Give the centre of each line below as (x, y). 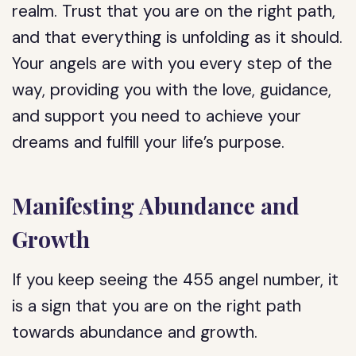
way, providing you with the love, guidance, (172, 90)
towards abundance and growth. (135, 332)
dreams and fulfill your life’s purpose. (149, 142)
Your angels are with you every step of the (172, 64)
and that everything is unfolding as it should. (178, 37)
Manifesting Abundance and (156, 205)
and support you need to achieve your (157, 116)
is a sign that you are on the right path (157, 306)
